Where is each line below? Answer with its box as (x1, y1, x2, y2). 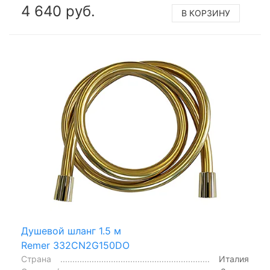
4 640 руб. (21, 2, 95, 20)
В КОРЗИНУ (181, 7, 230, 18)
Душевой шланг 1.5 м (21, 225, 121, 237)
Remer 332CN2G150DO (21, 239, 130, 251)
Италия (219, 254, 249, 264)
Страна (21, 254, 51, 264)
